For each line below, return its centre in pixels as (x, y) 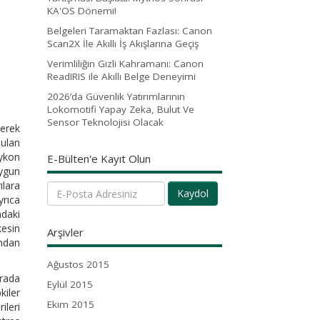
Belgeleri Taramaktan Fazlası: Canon (130, 30)
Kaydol (193, 194)
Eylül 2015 (70, 285)
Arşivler (65, 232)
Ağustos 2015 (78, 265)
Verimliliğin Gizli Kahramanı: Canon (125, 63)
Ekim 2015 (71, 305)
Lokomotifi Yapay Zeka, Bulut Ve (121, 109)
